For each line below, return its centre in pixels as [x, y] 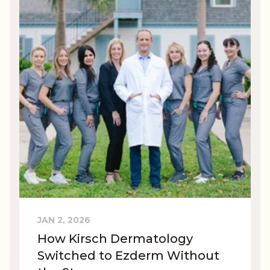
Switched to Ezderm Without [128, 255]
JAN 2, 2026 [64, 220]
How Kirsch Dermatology [115, 238]
